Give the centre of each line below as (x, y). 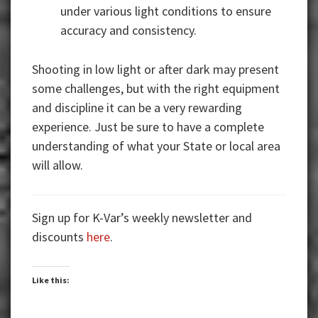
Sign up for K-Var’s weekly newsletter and (142, 218)
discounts (59, 237)
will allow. (57, 165)
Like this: (51, 280)
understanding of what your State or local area (156, 146)
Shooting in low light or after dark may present (155, 70)
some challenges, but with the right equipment (156, 89)
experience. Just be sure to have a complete (148, 127)
